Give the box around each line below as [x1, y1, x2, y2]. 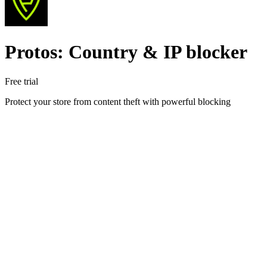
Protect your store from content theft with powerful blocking [5, 96, 231, 107]
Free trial [5, 76, 38, 86]
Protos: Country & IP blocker [5, 41, 247, 63]
